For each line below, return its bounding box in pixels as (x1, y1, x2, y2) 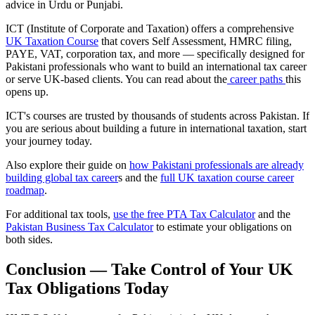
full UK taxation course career (160, 171, 294, 184)
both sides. (6, 233, 53, 245)
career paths (227, 72, 285, 85)
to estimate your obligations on (153, 220, 292, 233)
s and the (118, 171, 160, 184)
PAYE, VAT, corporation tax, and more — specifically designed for (6, 47, 304, 60)
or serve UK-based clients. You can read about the (6, 72, 227, 85)
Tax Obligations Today (6, 278, 169, 297)
